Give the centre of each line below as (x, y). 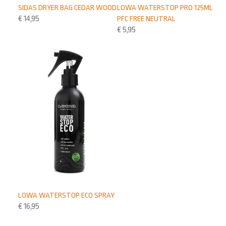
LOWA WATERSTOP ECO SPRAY (67, 195)
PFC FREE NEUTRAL (147, 19)
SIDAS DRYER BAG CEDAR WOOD (68, 8)
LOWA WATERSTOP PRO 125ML (165, 8)
